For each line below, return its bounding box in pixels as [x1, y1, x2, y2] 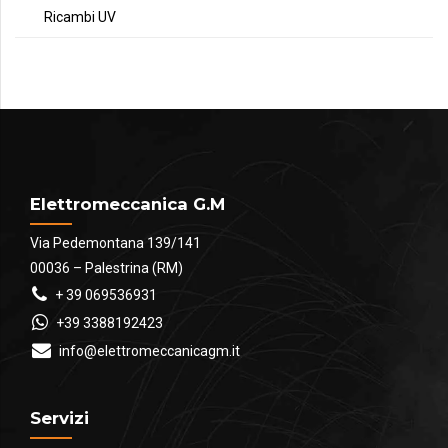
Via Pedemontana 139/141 [30, 234, 201, 251]
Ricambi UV [44, 8, 116, 25]
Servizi [30, 407, 89, 428]
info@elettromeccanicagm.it [58, 342, 240, 359]
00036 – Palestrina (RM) [30, 259, 183, 276]
